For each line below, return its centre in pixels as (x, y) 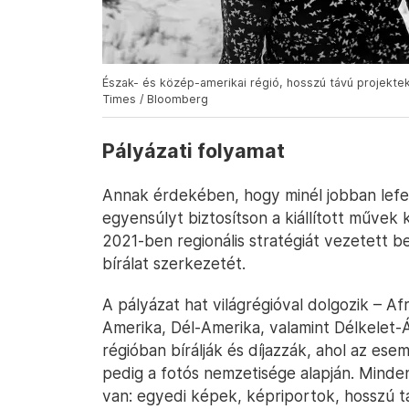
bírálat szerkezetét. (174, 263)
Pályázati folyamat (194, 151)
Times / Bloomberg (155, 99)
